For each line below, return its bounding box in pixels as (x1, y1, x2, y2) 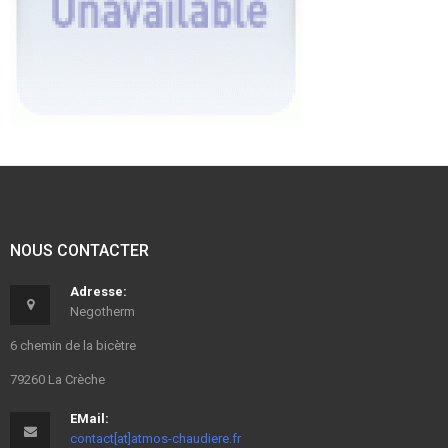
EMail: (70, 411, 109, 426)
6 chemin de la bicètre (10, 338, 136, 353)
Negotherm (70, 304, 135, 319)
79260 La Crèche (10, 372, 105, 387)
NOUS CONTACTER (10, 241, 149, 260)
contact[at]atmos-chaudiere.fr (70, 431, 241, 446)
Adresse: (70, 284, 127, 299)
